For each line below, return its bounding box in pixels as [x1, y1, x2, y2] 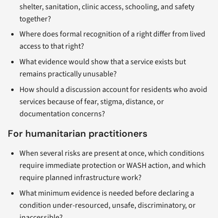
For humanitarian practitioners [8, 127, 147, 140]
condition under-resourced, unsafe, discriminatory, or [19, 200, 196, 211]
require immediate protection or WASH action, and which [19, 160, 206, 171]
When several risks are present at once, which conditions [19, 147, 204, 159]
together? [19, 13, 51, 24]
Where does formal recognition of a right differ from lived [19, 29, 205, 40]
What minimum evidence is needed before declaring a [19, 187, 194, 199]
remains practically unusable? [19, 69, 117, 80]
